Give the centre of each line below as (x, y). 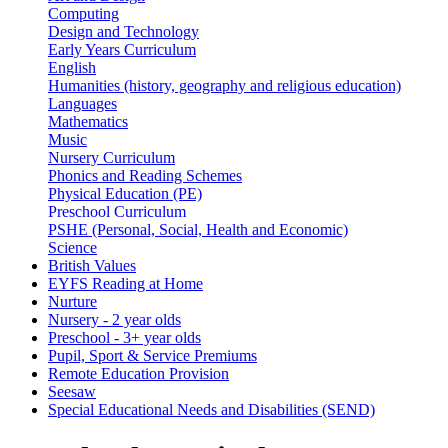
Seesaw (72, 391)
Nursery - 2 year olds (114, 319)
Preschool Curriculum (117, 211)
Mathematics (88, 121)
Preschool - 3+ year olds (124, 337)
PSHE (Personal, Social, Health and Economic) (198, 229)
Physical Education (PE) (125, 193)
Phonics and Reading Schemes (145, 175)
